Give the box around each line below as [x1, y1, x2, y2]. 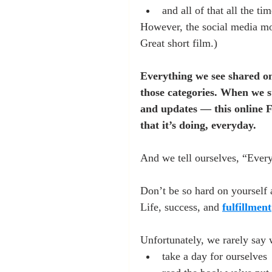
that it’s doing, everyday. [140, 119, 256, 131]
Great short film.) [140, 37, 217, 49]
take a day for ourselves [162, 250, 267, 262]
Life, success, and [140, 201, 222, 213]
